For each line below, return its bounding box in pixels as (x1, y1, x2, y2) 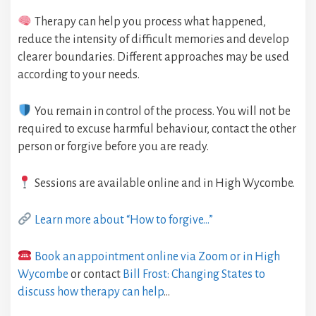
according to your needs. (18, 68, 140, 82)
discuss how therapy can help (18, 286, 164, 299)
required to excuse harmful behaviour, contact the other (18, 123, 296, 136)
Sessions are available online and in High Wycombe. (32, 177, 295, 190)
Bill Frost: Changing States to (123, 268, 265, 281)
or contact (68, 268, 123, 281)
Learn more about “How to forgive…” (34, 214, 213, 227)
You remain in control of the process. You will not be (32, 105, 291, 119)
